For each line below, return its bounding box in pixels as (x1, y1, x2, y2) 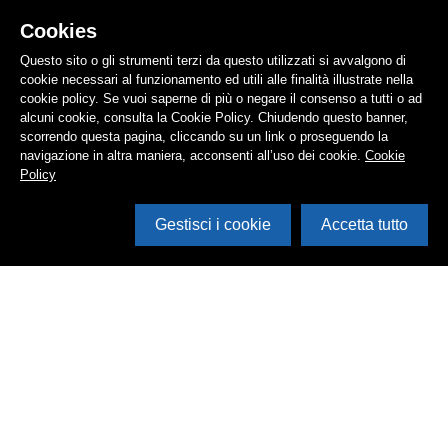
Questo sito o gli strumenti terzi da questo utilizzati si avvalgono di (20, 53, 406, 68)
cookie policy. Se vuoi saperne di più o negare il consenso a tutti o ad (20, 91, 422, 106)
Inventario (185, 405, 263, 428)
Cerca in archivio (162, 381, 286, 404)
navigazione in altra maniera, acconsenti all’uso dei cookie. (20, 148, 365, 163)
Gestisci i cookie (155, 216, 271, 233)
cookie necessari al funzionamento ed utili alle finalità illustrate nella (20, 72, 413, 87)
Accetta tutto (321, 216, 408, 233)
